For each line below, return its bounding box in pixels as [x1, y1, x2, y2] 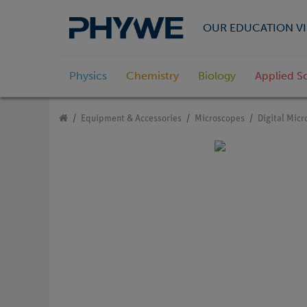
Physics [69, 69, 107, 83]
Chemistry [126, 69, 179, 83]
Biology [198, 69, 236, 83]
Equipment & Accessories [81, 114, 182, 125]
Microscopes [195, 114, 245, 125]
